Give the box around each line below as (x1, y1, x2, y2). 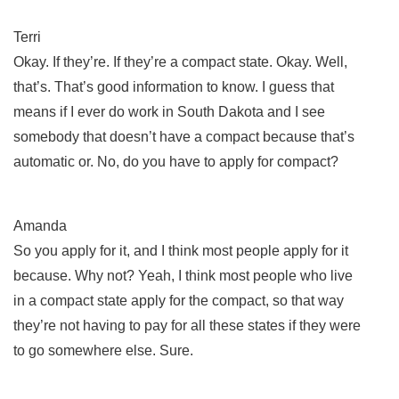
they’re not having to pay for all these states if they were (13, 317, 361, 333)
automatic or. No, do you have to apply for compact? (13, 153, 342, 169)
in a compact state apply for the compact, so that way (13, 292, 344, 308)
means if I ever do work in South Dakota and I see (13, 103, 325, 119)
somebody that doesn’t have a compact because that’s (13, 128, 354, 144)
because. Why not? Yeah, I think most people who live (13, 267, 353, 283)
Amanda (13, 217, 67, 233)
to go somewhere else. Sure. (13, 342, 197, 358)
